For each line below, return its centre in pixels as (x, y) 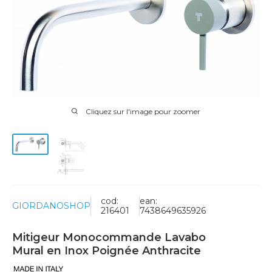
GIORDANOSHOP (51, 206)
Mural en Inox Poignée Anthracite (107, 250)
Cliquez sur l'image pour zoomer (143, 111)
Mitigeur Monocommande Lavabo (109, 237)
